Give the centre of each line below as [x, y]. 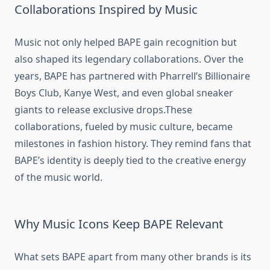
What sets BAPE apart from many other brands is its [133, 257]
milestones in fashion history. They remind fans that [133, 144]
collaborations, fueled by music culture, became [124, 127]
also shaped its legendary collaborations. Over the [129, 59]
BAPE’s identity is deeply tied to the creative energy [130, 161]
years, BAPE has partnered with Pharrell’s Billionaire [132, 76]
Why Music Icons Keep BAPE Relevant [119, 224]
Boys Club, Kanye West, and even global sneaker [124, 93]
